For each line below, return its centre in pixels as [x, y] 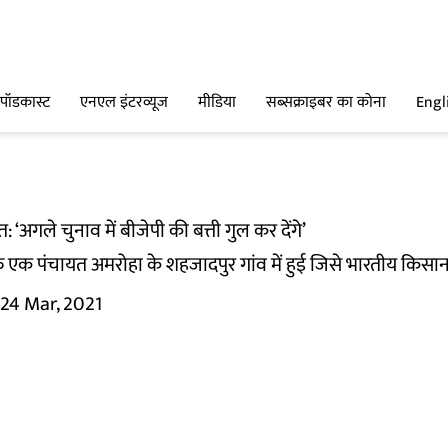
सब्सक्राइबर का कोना [326, 103]
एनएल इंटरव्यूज [124, 103]
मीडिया [217, 103]
